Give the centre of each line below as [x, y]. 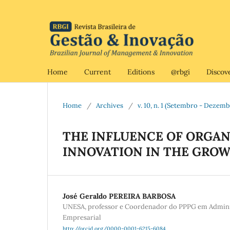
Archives [110, 105]
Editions [141, 72]
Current [98, 72]
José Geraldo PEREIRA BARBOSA [119, 196]
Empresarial [82, 217]
